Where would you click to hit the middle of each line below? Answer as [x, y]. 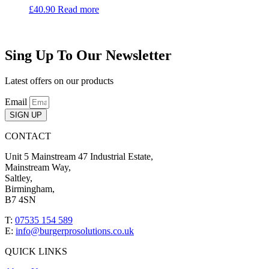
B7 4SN [20, 200]
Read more [78, 10]
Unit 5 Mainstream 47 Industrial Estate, [79, 157]
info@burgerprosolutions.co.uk [75, 231]
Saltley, [19, 178]
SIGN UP [26, 115]
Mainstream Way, [38, 168]
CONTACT [28, 136]
